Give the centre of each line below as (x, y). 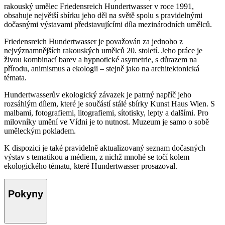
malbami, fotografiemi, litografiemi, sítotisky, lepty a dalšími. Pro (106, 113)
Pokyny (26, 194)
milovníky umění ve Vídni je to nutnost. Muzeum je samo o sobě (106, 122)
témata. (15, 77)
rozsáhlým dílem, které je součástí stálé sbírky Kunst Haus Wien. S (109, 103)
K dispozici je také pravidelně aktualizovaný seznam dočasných (105, 148)
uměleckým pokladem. (40, 131)
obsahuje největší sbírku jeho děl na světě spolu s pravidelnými (103, 15)
